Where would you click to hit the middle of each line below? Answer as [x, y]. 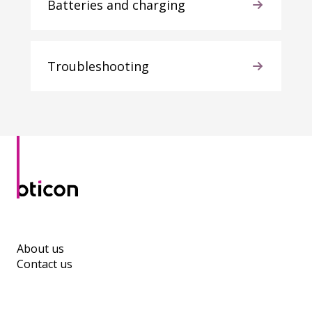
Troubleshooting [98, 66]
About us [40, 248]
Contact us [45, 264]
